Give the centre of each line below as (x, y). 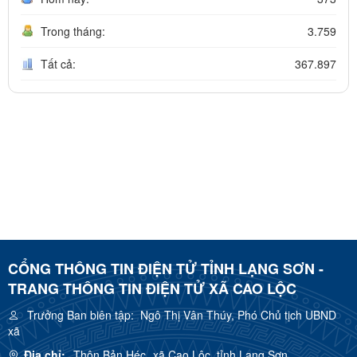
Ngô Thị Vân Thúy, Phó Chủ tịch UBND (235, 315)
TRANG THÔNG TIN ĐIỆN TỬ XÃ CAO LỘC (152, 289)
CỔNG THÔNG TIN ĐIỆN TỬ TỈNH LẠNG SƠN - (166, 269)
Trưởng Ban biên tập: (80, 315)
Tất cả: (58, 64)
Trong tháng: (73, 31)
